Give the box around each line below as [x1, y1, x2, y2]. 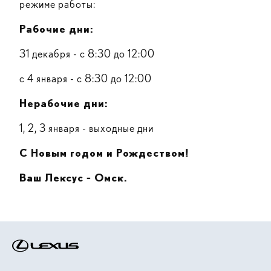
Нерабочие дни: [19, 97, 108, 110]
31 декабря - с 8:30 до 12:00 [19, 47, 155, 60]
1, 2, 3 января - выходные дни [19, 122, 154, 135]
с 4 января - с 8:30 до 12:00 [19, 72, 152, 85]
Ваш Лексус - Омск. [19, 171, 128, 184]
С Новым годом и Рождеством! [19, 146, 192, 160]
